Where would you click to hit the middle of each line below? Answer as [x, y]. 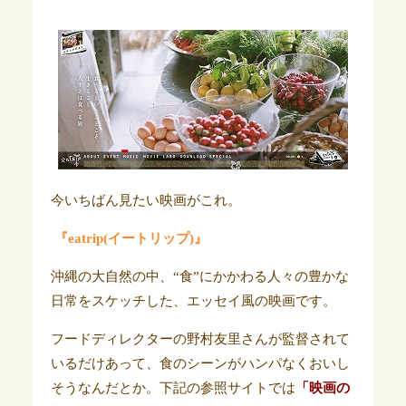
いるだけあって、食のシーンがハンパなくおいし [200, 363]
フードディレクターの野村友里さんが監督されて [200, 339]
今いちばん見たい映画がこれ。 [145, 200]
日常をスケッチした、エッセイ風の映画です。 [193, 301]
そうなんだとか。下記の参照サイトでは [173, 388]
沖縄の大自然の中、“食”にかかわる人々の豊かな [199, 276]
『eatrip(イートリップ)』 [132, 238]
